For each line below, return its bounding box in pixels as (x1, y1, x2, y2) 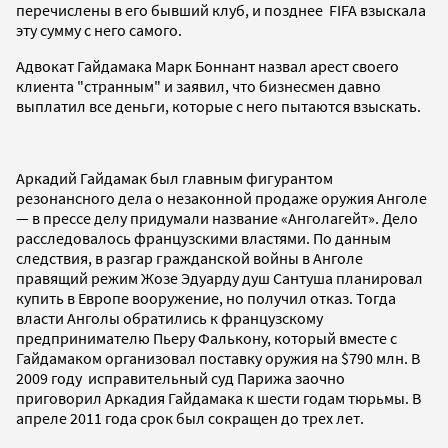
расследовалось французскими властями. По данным (16, 227, 391, 248)
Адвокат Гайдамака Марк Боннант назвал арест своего (16, 55, 399, 76)
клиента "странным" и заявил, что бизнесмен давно (16, 75, 381, 96)
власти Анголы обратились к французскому (16, 307, 323, 328)
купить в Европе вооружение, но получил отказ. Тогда (16, 287, 396, 308)
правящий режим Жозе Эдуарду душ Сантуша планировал (16, 267, 423, 288)
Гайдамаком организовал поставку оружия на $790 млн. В (16, 347, 420, 368)
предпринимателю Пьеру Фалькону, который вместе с (16, 327, 397, 348)
